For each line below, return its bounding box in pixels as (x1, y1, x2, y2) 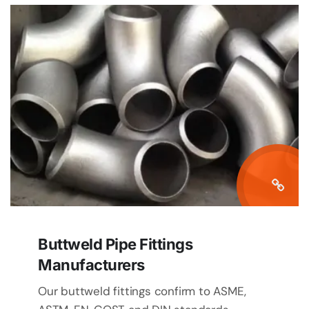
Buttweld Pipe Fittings (38, 235, 192, 254)
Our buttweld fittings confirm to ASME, (38, 283, 246, 299)
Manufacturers (38, 256, 145, 275)
